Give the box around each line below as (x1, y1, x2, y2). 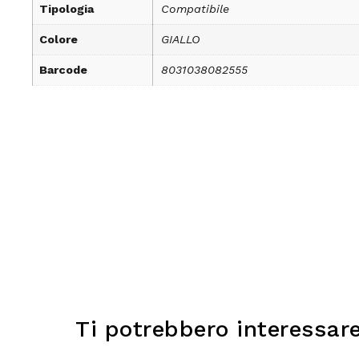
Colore (39, 33, 78, 46)
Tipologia (39, 2, 94, 15)
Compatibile (161, 2, 229, 15)
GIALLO (161, 33, 200, 46)
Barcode (39, 63, 87, 76)
